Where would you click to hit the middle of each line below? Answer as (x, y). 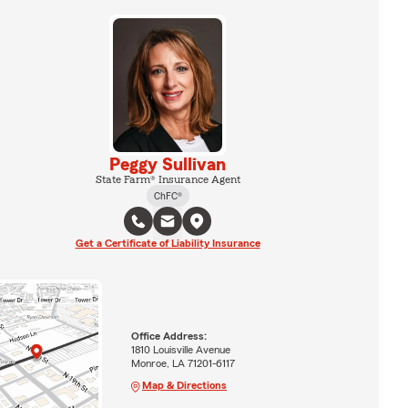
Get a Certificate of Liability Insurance (168, 243)
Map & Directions (184, 385)
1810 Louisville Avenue (180, 349)
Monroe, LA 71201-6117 (183, 363)
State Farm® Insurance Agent (168, 179)
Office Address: (168, 336)
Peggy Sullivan (168, 164)
